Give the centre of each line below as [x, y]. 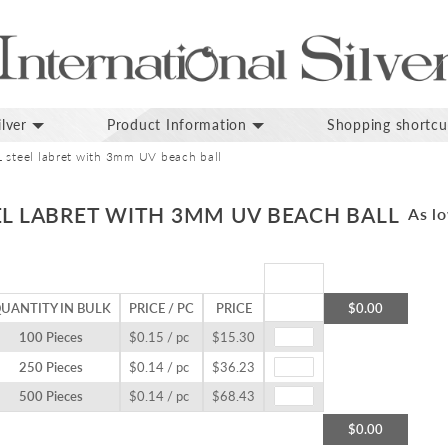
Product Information [176, 125]
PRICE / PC [161, 308]
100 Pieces [51, 337]
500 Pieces [51, 396]
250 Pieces [51, 367]
